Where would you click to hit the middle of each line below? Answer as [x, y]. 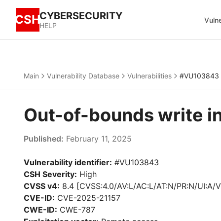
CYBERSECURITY [81, 16]
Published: [44, 139]
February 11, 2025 [98, 139]
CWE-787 [76, 210]
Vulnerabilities [149, 76]
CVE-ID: [39, 198]
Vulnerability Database [83, 76]
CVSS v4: [42, 186]
